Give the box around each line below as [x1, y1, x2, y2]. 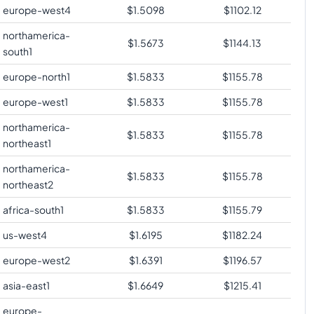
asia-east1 [2, 278, 50, 292]
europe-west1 [2, 95, 68, 108]
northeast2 [2, 177, 53, 191]
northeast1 [2, 136, 51, 149]
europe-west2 [2, 253, 70, 266]
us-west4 [2, 228, 47, 241]
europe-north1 [2, 69, 70, 83]
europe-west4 [2, 3, 71, 16]
